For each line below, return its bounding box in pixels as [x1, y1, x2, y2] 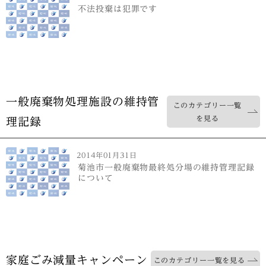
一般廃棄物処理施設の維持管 [6, 96, 160, 107]
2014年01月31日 [77, 151, 137, 159]
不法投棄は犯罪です [78, 4, 158, 13]
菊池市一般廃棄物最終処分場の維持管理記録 [78, 163, 255, 172]
